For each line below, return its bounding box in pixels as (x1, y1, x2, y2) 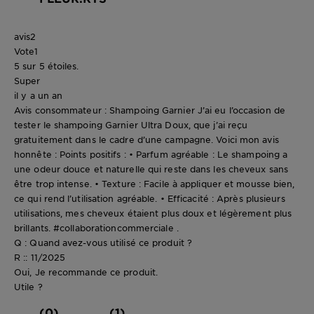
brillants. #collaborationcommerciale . (14, 221, 179, 233)
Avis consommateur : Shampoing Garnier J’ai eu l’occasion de (14, 104, 285, 116)
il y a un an (14, 89, 63, 101)
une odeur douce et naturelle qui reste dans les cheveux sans (14, 163, 289, 175)
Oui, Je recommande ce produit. (14, 266, 158, 278)
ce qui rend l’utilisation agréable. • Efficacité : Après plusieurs (14, 192, 285, 204)
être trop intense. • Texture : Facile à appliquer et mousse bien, (14, 177, 295, 189)
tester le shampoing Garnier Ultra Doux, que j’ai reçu (14, 118, 248, 130)
